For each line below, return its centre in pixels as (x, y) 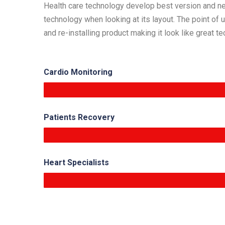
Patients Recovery (79, 118)
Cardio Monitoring (78, 72)
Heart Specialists (76, 163)
